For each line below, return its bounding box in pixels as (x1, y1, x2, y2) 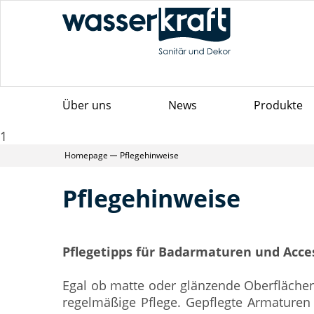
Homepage (64, 149, 108, 161)
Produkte (254, 97, 303, 113)
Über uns (62, 97, 111, 113)
